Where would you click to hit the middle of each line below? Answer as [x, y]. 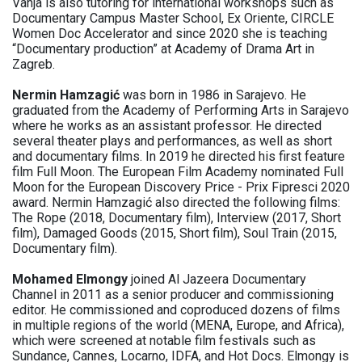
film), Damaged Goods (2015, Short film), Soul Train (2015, [175, 234]
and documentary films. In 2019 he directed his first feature [179, 157]
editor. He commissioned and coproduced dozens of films [176, 310]
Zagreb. [35, 65]
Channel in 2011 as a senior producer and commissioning [173, 295]
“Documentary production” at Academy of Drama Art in [163, 49]
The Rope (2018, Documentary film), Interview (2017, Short [177, 218]
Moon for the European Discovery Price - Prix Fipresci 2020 [181, 187]
